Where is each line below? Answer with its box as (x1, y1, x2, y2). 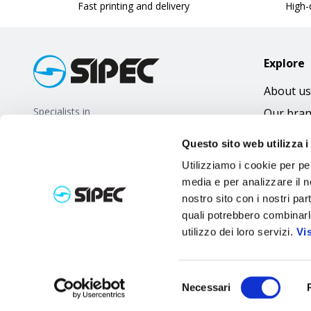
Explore (264, 56, 305, 71)
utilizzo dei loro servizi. (182, 226, 296, 238)
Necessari (182, 281, 231, 293)
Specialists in (33, 105, 90, 118)
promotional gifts (33, 119, 111, 132)
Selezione (181, 272, 227, 285)
